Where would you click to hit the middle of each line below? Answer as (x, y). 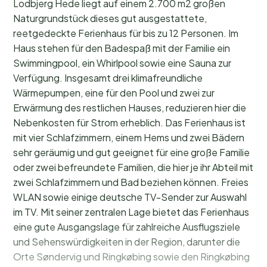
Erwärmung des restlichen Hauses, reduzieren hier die (130, 107)
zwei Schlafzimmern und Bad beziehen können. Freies (131, 182)
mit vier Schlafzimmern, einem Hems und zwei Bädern (129, 137)
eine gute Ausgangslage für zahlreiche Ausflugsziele (127, 226)
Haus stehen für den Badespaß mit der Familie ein (122, 48)
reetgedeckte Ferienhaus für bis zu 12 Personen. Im (126, 33)
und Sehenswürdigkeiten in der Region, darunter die (127, 241)
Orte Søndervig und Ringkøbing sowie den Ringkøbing (131, 256)
